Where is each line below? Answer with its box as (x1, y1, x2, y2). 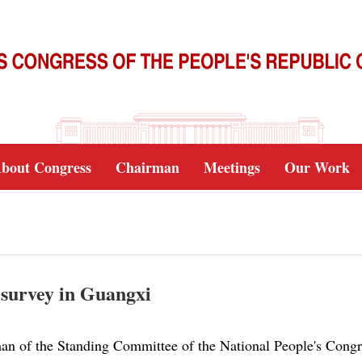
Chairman (116, 157, 179, 178)
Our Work (284, 157, 350, 178)
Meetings (204, 157, 260, 178)
